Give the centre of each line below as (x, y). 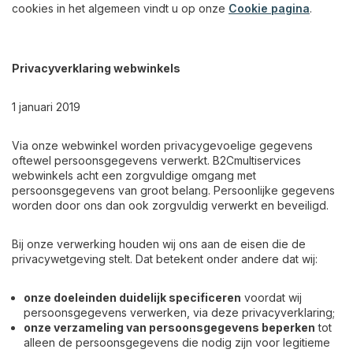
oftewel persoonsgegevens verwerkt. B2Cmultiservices (156, 160)
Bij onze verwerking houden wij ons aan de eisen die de (159, 244)
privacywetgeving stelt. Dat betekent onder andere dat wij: (165, 259)
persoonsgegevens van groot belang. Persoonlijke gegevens (173, 190)
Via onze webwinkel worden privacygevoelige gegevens (162, 145)
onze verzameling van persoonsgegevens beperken (169, 327)
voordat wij (271, 297)
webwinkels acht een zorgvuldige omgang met (134, 175)
